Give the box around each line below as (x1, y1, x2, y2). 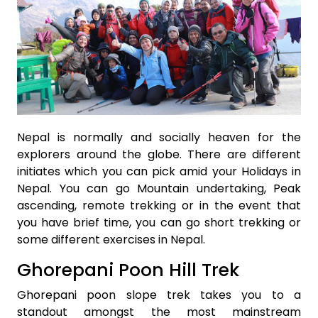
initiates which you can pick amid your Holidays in (17, 163, 301, 180)
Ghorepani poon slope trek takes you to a (17, 286, 301, 303)
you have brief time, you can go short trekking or (17, 214, 301, 231)
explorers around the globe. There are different (17, 146, 301, 163)
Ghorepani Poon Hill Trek (17, 257, 239, 283)
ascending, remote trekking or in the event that (17, 197, 301, 214)
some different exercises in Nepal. (17, 231, 205, 248)
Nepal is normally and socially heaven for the (17, 128, 301, 146)
